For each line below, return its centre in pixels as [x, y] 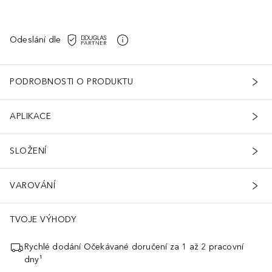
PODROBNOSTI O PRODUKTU [71, 82]
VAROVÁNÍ [32, 186]
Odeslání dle [36, 40]
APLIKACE [30, 117]
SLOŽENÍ [28, 151]
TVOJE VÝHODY [43, 219]
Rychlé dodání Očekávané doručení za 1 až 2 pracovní [134, 246]
